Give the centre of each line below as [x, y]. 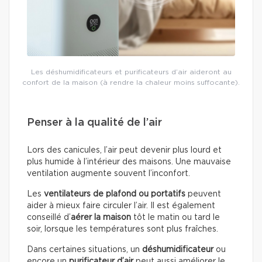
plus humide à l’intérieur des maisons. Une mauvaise [129, 162]
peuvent [203, 194]
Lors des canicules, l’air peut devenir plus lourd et [124, 150]
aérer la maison [102, 217]
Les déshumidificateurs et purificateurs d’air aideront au [131, 72]
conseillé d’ [49, 217]
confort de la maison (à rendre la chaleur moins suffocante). [131, 82]
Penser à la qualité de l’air [94, 123]
